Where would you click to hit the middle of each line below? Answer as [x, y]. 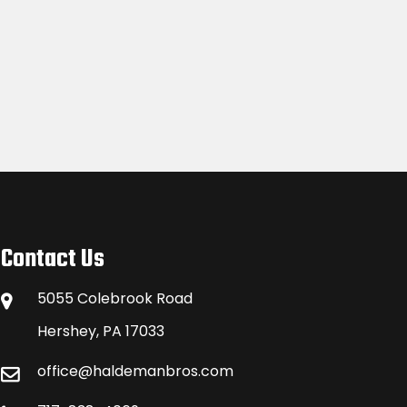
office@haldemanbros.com [135, 371]
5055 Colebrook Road [115, 298]
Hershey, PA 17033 [101, 331]
